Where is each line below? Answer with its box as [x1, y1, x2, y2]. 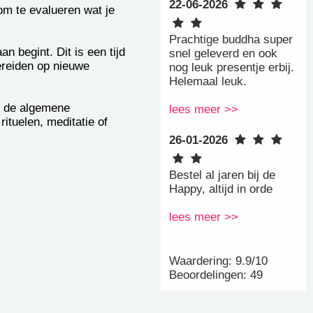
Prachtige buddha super [169, 33, 293, 47]
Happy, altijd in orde [169, 182, 272, 196]
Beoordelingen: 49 [169, 268, 263, 282]
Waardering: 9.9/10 [169, 254, 268, 268]
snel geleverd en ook [169, 47, 277, 61]
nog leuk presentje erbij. [169, 61, 294, 75]
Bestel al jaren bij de [169, 168, 275, 182]
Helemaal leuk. [169, 75, 247, 89]
